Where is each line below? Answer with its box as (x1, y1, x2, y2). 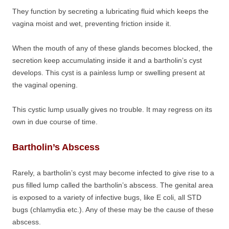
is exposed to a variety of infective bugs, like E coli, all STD (12, 193, 201, 201)
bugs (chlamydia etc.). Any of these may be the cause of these (12, 205, 214, 214)
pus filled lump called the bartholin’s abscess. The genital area (12, 181, 213, 189)
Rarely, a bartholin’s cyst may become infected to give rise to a (12, 169, 214, 177)
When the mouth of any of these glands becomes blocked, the (12, 44, 213, 52)
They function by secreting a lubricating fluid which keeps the (12, 7, 209, 15)
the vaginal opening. (12, 81, 78, 89)
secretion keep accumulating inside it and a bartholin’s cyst (12, 56, 202, 64)
